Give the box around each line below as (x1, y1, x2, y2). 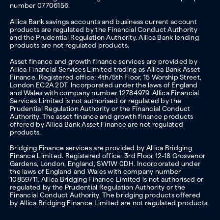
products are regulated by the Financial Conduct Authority (10, 25, 197, 33)
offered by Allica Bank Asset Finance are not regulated (10, 120, 184, 128)
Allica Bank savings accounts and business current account (10, 17, 197, 26)
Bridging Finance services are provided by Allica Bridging (10, 144, 192, 152)
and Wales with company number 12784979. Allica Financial (10, 88, 199, 97)
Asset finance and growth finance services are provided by (10, 57, 197, 65)
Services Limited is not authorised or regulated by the (10, 96, 182, 105)
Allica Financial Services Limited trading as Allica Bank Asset (10, 65, 200, 73)
